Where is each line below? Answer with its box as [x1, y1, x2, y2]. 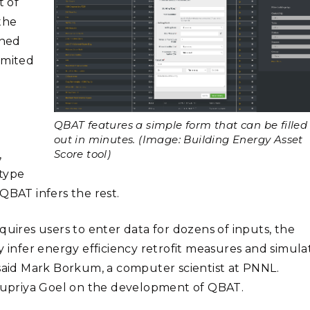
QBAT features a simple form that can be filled [53, 118, 308, 131]
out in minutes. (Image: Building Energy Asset [53, 132, 303, 146]
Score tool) [53, 147, 111, 161]
